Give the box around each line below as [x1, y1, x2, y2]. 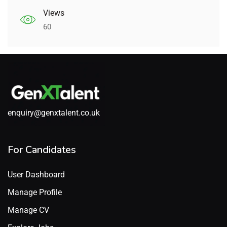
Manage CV [8, 205, 49, 215]
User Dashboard [8, 169, 65, 179]
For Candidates [8, 142, 76, 157]
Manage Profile [8, 187, 62, 197]
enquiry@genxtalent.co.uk [8, 107, 100, 118]
